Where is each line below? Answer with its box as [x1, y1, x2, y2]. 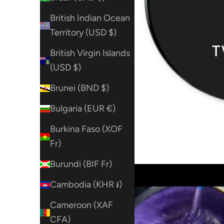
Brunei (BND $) [50, 82, 109, 94]
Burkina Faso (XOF [50, 123, 122, 135]
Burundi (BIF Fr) [50, 158, 112, 170]
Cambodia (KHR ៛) [50, 179, 122, 190]
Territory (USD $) [50, 27, 116, 38]
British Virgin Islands [50, 47, 130, 59]
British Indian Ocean [50, 12, 130, 24]
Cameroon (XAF [50, 199, 113, 211]
